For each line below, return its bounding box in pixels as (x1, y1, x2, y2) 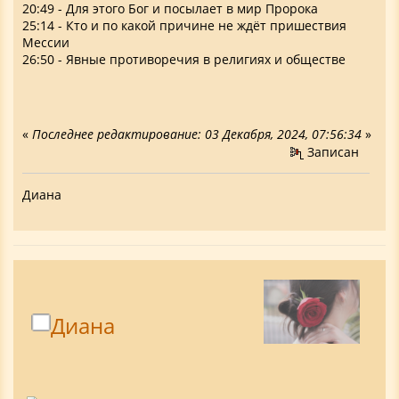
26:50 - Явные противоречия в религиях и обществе (22, 51, 346, 69)
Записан (303, 142, 359, 160)
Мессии (22, 34, 69, 52)
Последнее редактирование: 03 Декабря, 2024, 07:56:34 (32, 125, 362, 142)
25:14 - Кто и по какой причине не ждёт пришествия (22, 17, 346, 35)
